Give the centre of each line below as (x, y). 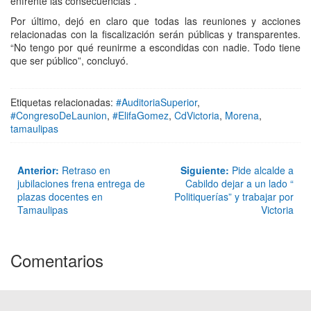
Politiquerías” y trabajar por (234, 197)
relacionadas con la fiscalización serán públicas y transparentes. (155, 34)
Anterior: (38, 170)
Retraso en (85, 170)
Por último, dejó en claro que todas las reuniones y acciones (155, 21)
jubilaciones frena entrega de (81, 184)
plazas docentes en (60, 197)
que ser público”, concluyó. (69, 61)
